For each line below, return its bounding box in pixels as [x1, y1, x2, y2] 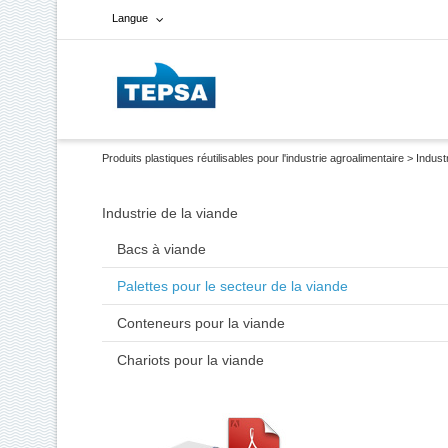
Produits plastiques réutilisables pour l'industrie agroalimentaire [102, 152, 404, 164]
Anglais [142, 170, 183, 184]
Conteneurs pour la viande [117, 315, 285, 331]
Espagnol [142, 133, 177, 147]
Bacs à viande [117, 241, 206, 257]
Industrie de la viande [102, 205, 238, 221]
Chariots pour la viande [117, 352, 264, 368]
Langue [112, 12, 148, 24]
